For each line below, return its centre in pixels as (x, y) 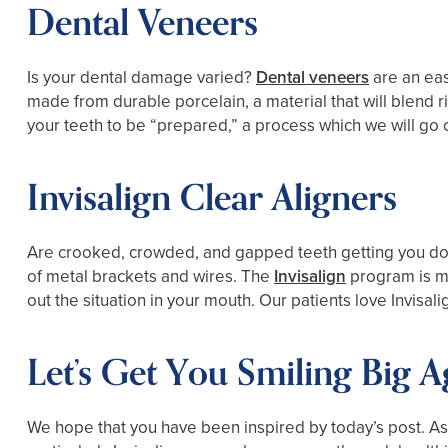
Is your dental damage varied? (141, 77)
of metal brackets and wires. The (150, 276)
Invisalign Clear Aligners (212, 199)
